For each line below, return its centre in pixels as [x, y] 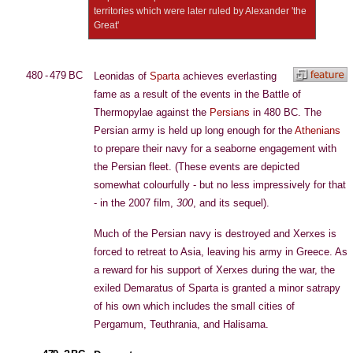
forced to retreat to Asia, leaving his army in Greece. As [221, 252]
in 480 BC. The [286, 112]
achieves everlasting [228, 76]
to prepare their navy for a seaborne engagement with [215, 149]
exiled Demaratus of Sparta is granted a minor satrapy [217, 288]
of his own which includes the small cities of [194, 306]
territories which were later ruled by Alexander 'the [200, 11]
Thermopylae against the [152, 112]
